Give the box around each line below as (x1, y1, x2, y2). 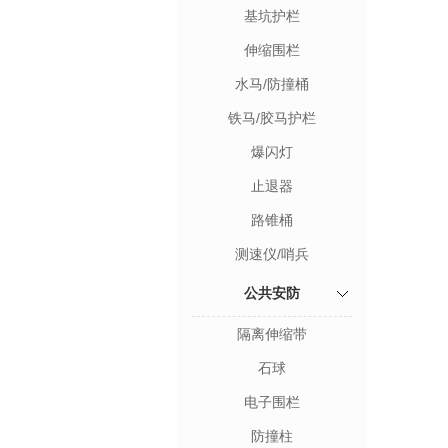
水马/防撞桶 (235, 76, 309, 92)
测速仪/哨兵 (235, 246, 309, 262)
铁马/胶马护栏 (228, 110, 316, 126)
